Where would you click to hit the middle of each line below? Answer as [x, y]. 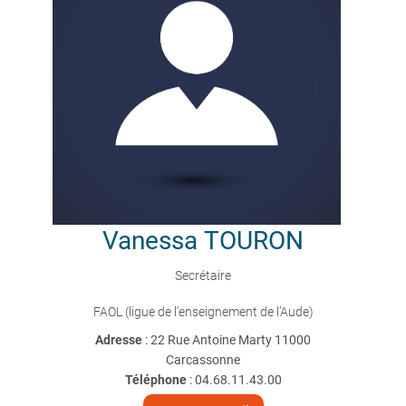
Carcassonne [203, 360]
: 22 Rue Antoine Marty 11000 [228, 340]
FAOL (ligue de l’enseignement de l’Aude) [203, 312]
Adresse [120, 340]
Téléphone [155, 380]
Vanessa [150, 241]
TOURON [254, 241]
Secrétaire [203, 275]
